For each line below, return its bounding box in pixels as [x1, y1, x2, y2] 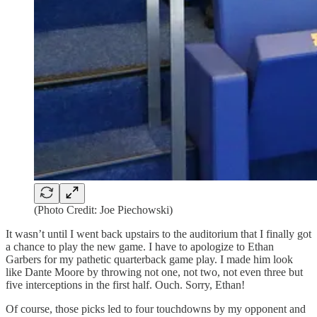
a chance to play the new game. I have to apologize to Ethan [6, 241, 274, 253]
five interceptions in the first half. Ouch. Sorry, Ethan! [6, 279, 245, 292]
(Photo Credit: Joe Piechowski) [34, 204, 173, 217]
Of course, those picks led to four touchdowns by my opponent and [6, 303, 306, 316]
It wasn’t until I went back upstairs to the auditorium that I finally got [6, 228, 311, 241]
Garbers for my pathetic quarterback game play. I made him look [6, 253, 293, 266]
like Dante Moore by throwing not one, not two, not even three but [6, 266, 303, 279]
